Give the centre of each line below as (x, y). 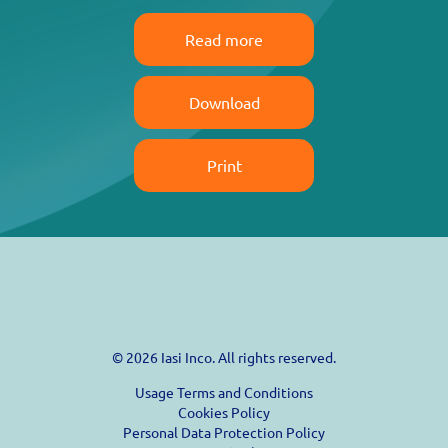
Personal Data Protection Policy (224, 432)
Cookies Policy (224, 412)
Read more (224, 39)
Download (224, 102)
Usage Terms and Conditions (224, 392)
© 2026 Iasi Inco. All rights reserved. (224, 357)
